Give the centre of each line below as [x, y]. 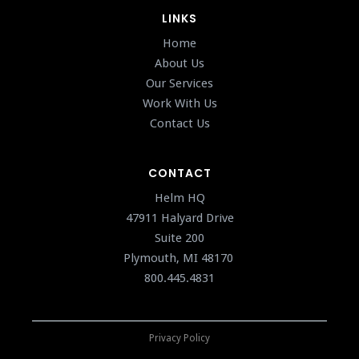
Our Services [179, 84]
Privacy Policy [179, 339]
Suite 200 [179, 238]
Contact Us [179, 124]
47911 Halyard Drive [179, 218]
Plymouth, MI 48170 [179, 258]
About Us [179, 64]
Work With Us [179, 104]
